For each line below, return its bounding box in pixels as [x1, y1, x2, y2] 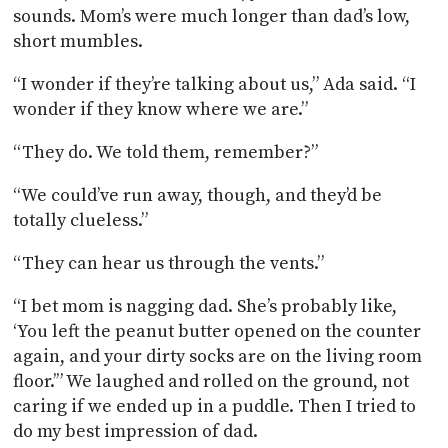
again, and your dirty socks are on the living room [13, 344, 423, 368]
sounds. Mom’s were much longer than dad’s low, [13, 4, 411, 28]
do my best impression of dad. [13, 419, 263, 443]
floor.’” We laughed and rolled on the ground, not [13, 369, 410, 393]
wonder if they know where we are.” [13, 97, 309, 121]
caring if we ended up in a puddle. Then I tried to [13, 394, 417, 418]
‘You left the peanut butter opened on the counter [13, 319, 422, 343]
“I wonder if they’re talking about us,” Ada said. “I [13, 72, 417, 96]
